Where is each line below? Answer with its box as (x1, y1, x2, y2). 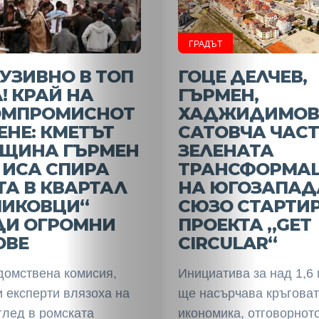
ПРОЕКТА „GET (177, 214, 311, 235)
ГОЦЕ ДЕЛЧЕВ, (177, 66, 307, 87)
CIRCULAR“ (177, 233, 277, 253)
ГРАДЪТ (188, 39, 222, 49)
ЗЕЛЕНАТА (177, 140, 273, 161)
